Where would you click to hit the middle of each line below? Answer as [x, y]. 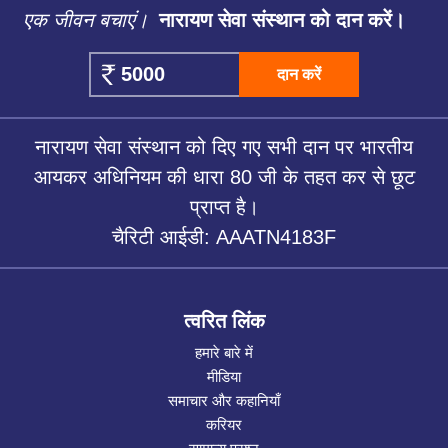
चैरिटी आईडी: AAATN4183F [224, 237]
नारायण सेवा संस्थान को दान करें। [279, 20]
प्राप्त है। [224, 207]
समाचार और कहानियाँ [224, 401]
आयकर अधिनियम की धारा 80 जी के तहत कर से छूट [224, 177]
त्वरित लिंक [224, 321]
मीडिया [224, 377]
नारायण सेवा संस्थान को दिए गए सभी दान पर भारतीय [224, 147]
